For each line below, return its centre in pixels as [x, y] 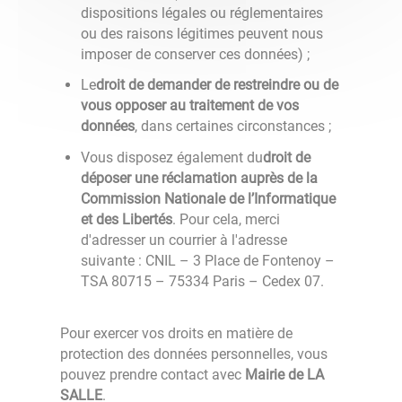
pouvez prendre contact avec [151, 374]
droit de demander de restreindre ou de [218, 85]
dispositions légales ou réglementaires [202, 13]
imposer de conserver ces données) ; [196, 54]
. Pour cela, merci [227, 219]
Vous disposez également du [172, 157]
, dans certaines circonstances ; [233, 127]
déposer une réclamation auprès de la [200, 178]
